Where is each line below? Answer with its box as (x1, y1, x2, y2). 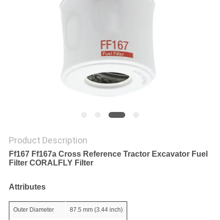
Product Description (8, 135, 87, 146)
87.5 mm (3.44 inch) (69, 206, 123, 214)
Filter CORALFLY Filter (8, 159, 93, 167)
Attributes (8, 183, 46, 192)
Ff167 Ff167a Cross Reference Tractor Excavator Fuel (8, 150, 208, 159)
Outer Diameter (13, 206, 54, 214)
